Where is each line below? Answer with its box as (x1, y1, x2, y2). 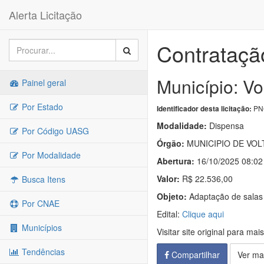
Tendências (19, 246, 65, 258)
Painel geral (19, 77, 66, 88)
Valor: (157, 173, 180, 184)
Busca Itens (19, 173, 65, 185)
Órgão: (157, 137, 184, 149)
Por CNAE (19, 197, 60, 209)
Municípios (19, 222, 62, 233)
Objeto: (157, 190, 187, 202)
